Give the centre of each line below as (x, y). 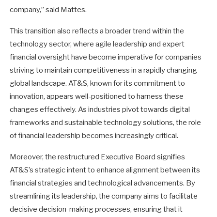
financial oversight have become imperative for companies (106, 57)
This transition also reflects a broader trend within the (97, 31)
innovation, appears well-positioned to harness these (97, 96)
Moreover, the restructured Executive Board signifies (97, 157)
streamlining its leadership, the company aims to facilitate (104, 196)
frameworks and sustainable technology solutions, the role (105, 122)
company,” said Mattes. (48, 9)
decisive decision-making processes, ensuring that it (96, 209)
